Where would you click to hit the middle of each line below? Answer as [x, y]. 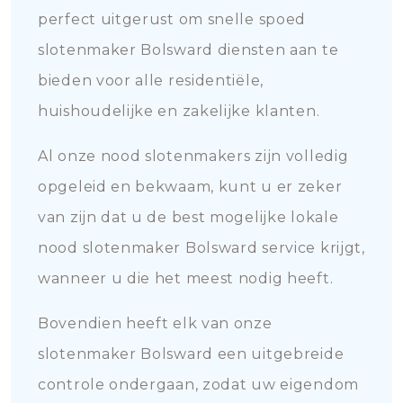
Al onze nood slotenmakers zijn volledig [193, 156]
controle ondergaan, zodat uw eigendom [198, 385]
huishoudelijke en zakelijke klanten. [179, 111]
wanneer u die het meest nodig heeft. [186, 278]
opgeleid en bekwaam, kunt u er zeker [190, 187]
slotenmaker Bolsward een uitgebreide [191, 354]
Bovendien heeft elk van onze [155, 323]
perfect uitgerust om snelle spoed [172, 19]
